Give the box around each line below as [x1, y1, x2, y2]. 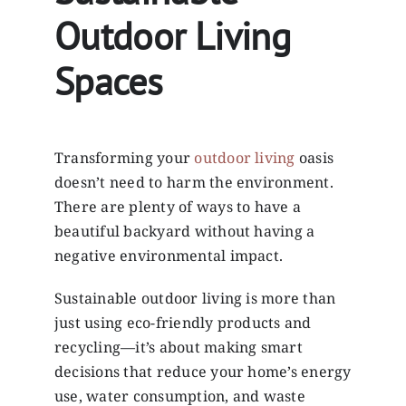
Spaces [53, 56, 163, 107]
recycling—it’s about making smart [53, 337, 303, 358]
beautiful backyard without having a [53, 221, 315, 242]
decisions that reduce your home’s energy [53, 362, 352, 382]
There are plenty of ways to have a [53, 197, 302, 217]
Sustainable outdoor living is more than [53, 288, 336, 309]
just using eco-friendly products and [53, 313, 312, 333]
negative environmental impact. [53, 246, 287, 266]
